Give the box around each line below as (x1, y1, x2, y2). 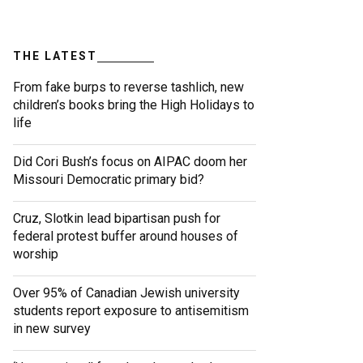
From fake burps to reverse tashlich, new (13, 79, 244, 96)
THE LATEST (13, 49, 97, 63)
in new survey (13, 321, 91, 337)
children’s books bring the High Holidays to (13, 97, 254, 113)
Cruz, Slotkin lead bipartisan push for (13, 211, 220, 227)
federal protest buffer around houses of (13, 228, 238, 245)
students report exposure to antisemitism (13, 303, 249, 319)
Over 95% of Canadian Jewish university (13, 285, 240, 301)
